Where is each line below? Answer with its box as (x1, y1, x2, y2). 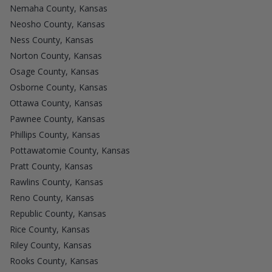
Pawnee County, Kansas (10, 112, 105, 124)
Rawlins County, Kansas (10, 175, 103, 188)
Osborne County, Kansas (10, 81, 107, 93)
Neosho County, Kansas (10, 18, 105, 30)
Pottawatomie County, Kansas (10, 144, 130, 156)
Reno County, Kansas (10, 191, 94, 203)
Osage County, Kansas (10, 65, 99, 77)
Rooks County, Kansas (10, 254, 98, 267)
